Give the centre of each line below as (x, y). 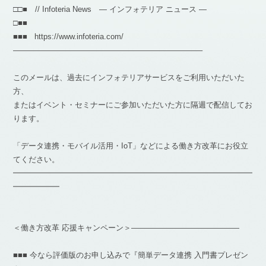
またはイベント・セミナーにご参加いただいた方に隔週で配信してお (133, 105)
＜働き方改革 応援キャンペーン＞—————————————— (126, 228)
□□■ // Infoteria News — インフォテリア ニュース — (110, 9)
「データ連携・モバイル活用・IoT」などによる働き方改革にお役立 (131, 146)
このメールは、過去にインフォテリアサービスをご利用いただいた (129, 77)
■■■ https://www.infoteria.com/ (69, 37)
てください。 (37, 159)
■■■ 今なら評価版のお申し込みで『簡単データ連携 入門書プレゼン (131, 255)
